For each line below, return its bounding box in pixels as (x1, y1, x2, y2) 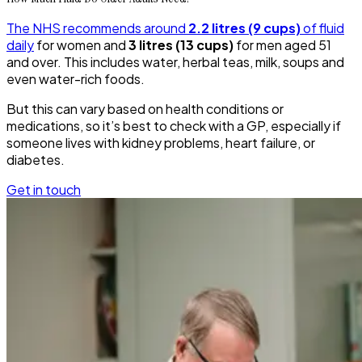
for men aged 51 (234, 36, 331, 54)
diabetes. (6, 151, 65, 169)
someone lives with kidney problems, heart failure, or (6, 134, 315, 152)
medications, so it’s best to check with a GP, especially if (6, 117, 341, 135)
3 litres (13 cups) (128, 36, 234, 54)
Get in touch (6, 181, 81, 199)
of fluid (301, 19, 344, 37)
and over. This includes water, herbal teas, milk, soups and (6, 53, 344, 71)
